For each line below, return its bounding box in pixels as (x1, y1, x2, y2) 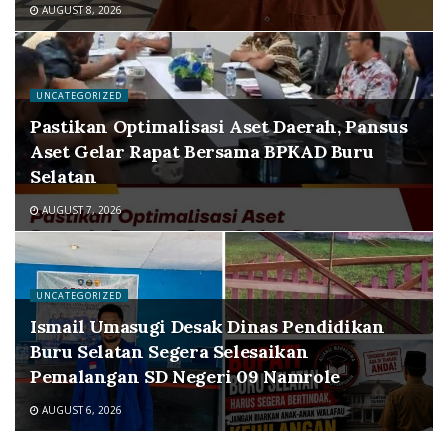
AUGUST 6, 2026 (39, 403, 122, 417)
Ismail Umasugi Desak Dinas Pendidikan (30, 315, 385, 338)
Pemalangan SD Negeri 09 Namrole (30, 365, 340, 388)
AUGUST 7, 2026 (39, 203, 122, 217)
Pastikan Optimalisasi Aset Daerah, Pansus (30, 115, 408, 138)
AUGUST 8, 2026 (39, 3, 122, 17)
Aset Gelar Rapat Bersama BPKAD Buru (30, 140, 374, 163)
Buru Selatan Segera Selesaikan (30, 340, 309, 363)
